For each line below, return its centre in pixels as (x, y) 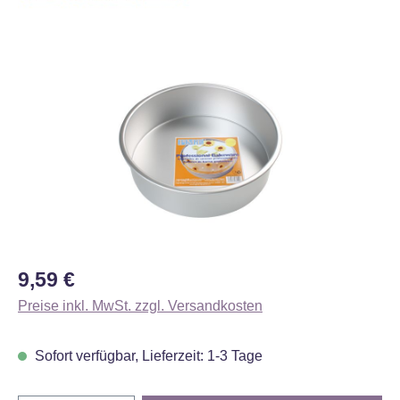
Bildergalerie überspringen (101, 58)
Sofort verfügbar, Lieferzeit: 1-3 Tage (147, 355)
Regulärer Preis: (69, 273)
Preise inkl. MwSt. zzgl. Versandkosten (140, 305)
